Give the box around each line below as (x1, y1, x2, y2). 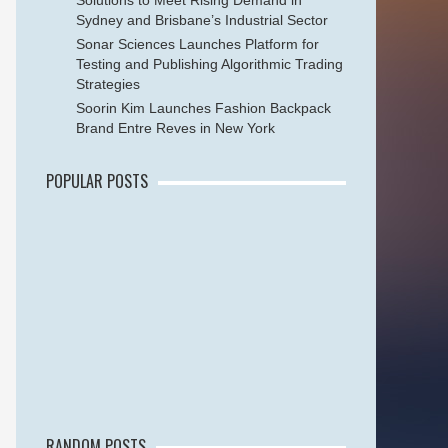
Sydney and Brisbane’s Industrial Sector (76, 12, 328, 28)
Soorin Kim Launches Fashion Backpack (76, 100, 331, 116)
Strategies (76, 76, 140, 92)
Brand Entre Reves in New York (76, 120, 275, 136)
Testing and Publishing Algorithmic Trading (76, 56, 343, 72)
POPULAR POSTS (46, 169, 148, 193)
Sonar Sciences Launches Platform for (76, 36, 319, 52)
